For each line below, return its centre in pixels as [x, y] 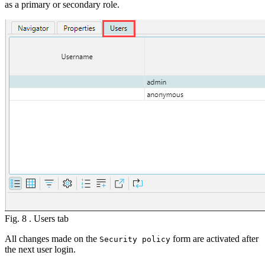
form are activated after [214, 238]
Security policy [135, 239]
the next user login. [40, 249]
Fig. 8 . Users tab [37, 218]
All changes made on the [52, 238]
